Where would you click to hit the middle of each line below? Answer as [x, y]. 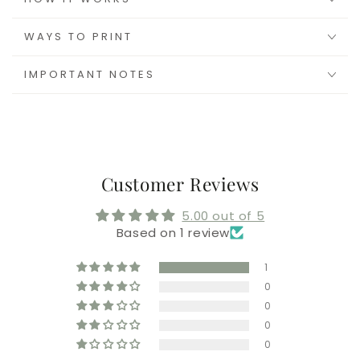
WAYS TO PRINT [78, 37]
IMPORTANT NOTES [90, 75]
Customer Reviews [180, 184]
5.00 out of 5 [223, 215]
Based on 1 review [173, 232]
